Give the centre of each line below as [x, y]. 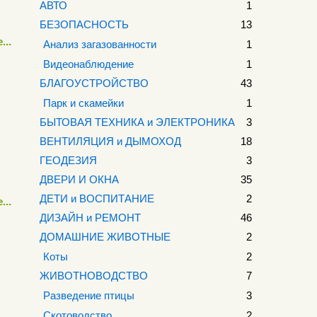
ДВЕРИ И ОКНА [79, 179]
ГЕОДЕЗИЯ [68, 160]
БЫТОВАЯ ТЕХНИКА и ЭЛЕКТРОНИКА [137, 122]
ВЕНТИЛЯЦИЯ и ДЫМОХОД [110, 141]
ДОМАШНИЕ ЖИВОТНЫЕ [105, 237]
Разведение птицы [89, 295]
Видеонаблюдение [88, 64]
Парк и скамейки [83, 103]
